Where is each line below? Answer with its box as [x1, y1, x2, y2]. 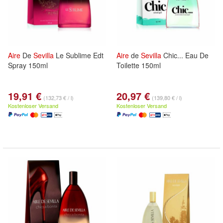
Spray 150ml [8, 60, 48, 70]
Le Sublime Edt [54, 50, 104, 60]
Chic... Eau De [161, 50, 209, 60]
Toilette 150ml [116, 60, 161, 70]
